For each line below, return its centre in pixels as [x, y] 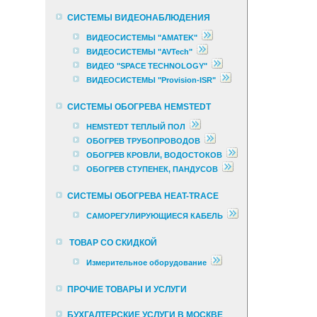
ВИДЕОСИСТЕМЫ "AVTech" [139, 52]
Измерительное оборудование [146, 263]
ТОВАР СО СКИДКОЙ [112, 242]
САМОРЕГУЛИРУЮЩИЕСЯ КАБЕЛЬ [155, 216]
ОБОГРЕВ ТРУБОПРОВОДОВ [143, 141]
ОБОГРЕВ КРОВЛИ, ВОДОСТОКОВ [154, 155]
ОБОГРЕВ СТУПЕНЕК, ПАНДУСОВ [152, 169]
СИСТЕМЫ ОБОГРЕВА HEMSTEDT [139, 106]
